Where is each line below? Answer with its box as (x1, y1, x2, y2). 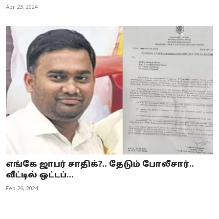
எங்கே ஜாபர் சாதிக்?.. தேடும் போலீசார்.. (6, 159, 194, 170)
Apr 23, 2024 (6, 4, 37, 11)
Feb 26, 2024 (6, 185, 38, 192)
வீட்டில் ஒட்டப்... (6, 170, 74, 180)
